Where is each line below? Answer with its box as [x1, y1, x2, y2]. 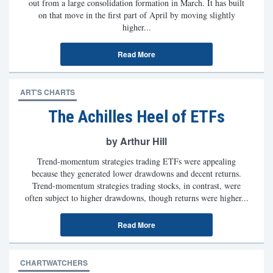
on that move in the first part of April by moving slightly [38, 9, 235, 21]
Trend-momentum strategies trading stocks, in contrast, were [32, 180, 241, 191]
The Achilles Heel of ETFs [48, 107, 225, 127]
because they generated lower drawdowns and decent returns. [32, 168, 241, 179]
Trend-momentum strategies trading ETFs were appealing [37, 155, 236, 167]
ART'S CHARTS [20, 87, 75, 97]
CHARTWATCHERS [20, 257, 88, 268]
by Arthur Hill [106, 134, 167, 148]
